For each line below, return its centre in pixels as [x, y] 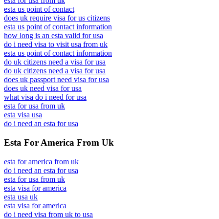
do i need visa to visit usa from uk [56, 44]
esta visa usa [23, 115]
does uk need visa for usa [43, 88]
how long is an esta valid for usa [54, 36]
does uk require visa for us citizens [57, 18]
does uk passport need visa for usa [56, 80]
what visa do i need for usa [45, 97]
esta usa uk [21, 197]
